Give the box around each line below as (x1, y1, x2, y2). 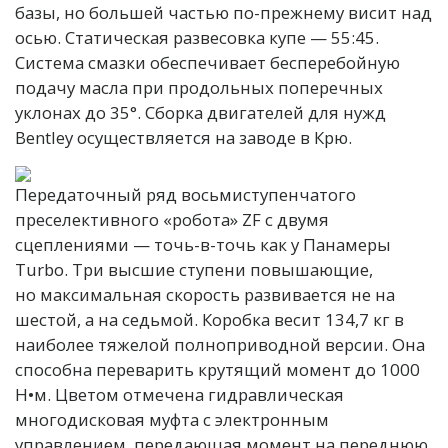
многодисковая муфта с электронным (15, 408, 329, 432)
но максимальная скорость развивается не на (15, 283, 395, 307)
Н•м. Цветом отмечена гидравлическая (15, 383, 344, 407)
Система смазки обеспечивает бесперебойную (15, 51, 400, 75)
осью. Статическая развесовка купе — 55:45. (15, 26, 379, 50)
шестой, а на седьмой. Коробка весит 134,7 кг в (15, 308, 404, 332)
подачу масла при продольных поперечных (15, 76, 383, 100)
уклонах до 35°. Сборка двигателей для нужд (15, 101, 386, 125)
